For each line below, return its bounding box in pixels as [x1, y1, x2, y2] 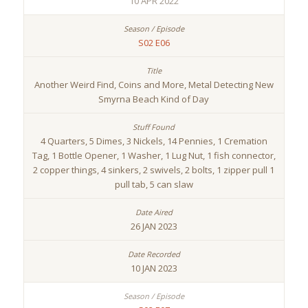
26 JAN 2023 [130, 220, 177, 233]
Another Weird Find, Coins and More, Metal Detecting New [34, 78, 274, 91]
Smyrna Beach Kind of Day [98, 93, 210, 106]
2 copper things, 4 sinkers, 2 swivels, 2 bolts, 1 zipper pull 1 [33, 164, 275, 177]
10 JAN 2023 [130, 262, 177, 275]
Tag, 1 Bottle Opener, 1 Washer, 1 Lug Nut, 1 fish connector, [32, 149, 276, 162]
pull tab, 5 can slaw [114, 178, 193, 191]
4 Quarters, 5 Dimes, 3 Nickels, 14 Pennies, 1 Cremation [40, 135, 267, 148]
